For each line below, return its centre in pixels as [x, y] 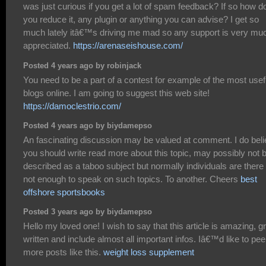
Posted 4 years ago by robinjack [82, 66]
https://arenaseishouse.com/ [128, 46]
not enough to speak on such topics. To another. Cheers [132, 179]
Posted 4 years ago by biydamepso [88, 126]
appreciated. [48, 46]
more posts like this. [63, 252]
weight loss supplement [149, 252]
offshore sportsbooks [64, 192]
